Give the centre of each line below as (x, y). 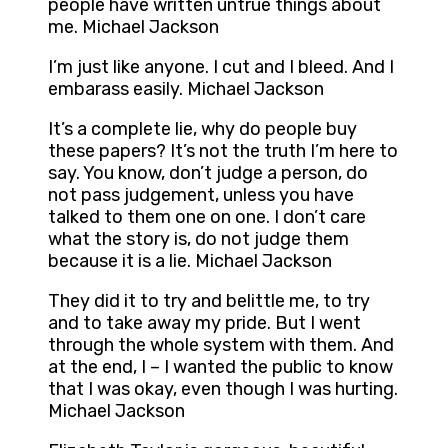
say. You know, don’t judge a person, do (208, 173)
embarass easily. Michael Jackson (186, 89)
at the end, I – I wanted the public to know (220, 367)
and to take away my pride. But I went (204, 323)
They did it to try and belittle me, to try (209, 301)
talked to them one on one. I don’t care (207, 217)
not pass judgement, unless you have (201, 195)
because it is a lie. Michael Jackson (190, 261)
